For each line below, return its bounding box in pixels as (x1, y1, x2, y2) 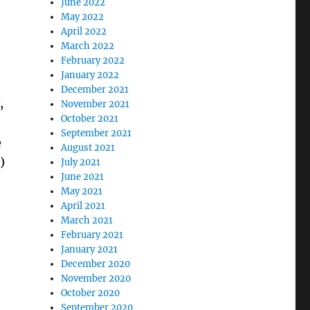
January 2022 (61, 69, 120, 82)
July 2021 (61, 156, 101, 169)
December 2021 (61, 84, 129, 96)
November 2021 (61, 98, 130, 111)
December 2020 (61, 258, 131, 271)
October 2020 (61, 287, 120, 300)
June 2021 (61, 171, 104, 183)
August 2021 (61, 142, 116, 154)
